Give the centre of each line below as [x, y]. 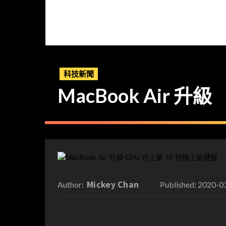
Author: [71, 184]
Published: [178, 184]
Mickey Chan [113, 184]
